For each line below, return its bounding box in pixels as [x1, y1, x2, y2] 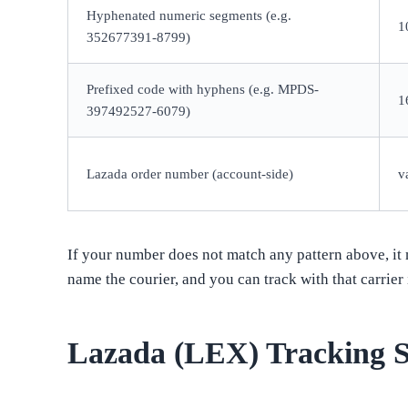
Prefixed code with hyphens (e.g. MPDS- [87, 82, 320, 97]
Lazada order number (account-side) [87, 167, 294, 182]
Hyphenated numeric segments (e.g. [87, 8, 292, 24]
